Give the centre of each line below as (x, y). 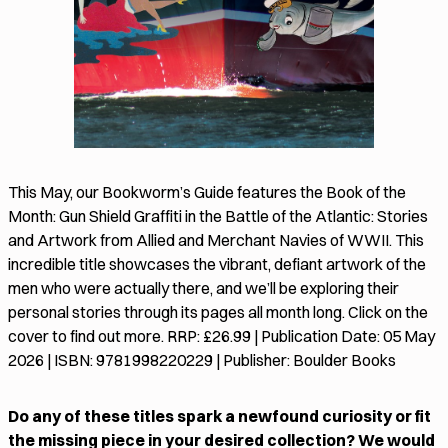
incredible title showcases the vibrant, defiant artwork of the (217, 264)
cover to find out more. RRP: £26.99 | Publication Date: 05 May (221, 336)
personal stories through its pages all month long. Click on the (218, 312)
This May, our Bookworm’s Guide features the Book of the (207, 192)
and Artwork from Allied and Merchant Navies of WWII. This (216, 240)
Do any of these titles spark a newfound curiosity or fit (219, 416)
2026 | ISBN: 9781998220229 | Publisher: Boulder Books (202, 360)
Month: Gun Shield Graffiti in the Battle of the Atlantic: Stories (218, 216)
